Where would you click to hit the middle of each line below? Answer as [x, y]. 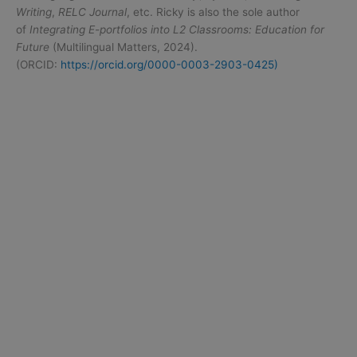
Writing [34, 12]
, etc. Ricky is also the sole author [213, 12]
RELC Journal [92, 12]
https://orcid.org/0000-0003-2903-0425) [169, 64]
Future [33, 47]
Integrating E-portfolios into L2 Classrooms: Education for [177, 29]
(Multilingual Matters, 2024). [124, 47]
